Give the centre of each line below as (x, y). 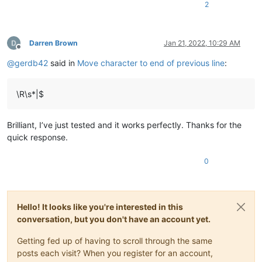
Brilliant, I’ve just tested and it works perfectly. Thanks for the (124, 125)
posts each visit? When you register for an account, (115, 253)
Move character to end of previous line (151, 63)
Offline (29, 51)
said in (63, 63)
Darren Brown (54, 43)
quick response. (37, 137)
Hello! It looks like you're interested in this (100, 206)
